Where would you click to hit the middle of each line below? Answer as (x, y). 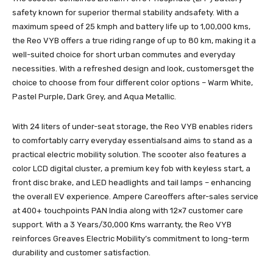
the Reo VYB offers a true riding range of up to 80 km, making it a (134, 40)
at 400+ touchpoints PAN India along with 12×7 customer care (128, 210)
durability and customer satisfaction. (81, 252)
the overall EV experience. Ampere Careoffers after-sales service (135, 196)
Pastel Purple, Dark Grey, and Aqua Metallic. (94, 96)
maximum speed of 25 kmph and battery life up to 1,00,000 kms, (131, 26)
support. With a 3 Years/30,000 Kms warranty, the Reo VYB (122, 224)
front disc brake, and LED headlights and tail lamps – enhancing (132, 182)
